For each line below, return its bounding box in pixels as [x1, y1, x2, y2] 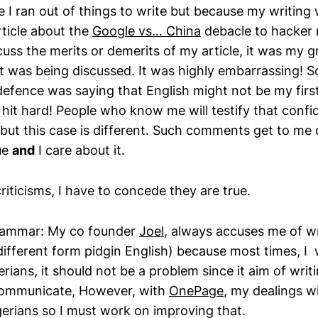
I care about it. [35, 143, 125, 158]
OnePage [169, 283, 224, 298]
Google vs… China [92, 23, 201, 38]
